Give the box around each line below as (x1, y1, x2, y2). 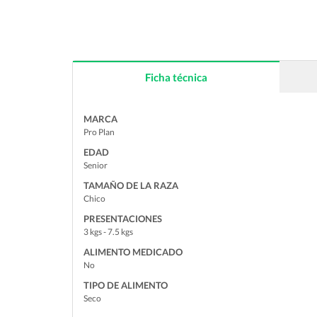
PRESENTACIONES (83, 213, 162, 224)
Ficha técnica (145, 71, 207, 83)
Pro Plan (83, 127, 115, 137)
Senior (83, 160, 108, 171)
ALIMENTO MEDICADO (83, 246, 183, 258)
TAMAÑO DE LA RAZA (83, 180, 178, 191)
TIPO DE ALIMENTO (83, 279, 168, 291)
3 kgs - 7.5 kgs (83, 226, 133, 237)
